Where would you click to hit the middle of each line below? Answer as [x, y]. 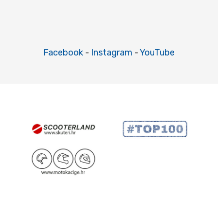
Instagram [112, 53]
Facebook [63, 53]
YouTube [157, 53]
